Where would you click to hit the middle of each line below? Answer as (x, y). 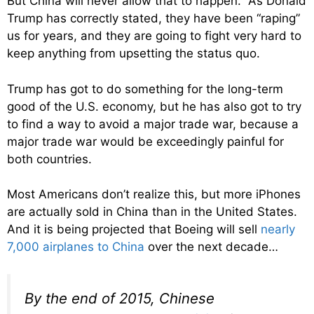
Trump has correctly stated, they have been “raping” (153, 19)
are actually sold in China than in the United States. (154, 212)
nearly (278, 230)
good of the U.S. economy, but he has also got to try (154, 106)
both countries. (49, 159)
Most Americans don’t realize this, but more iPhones (154, 194)
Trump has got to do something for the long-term (145, 89)
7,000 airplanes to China (76, 247)
